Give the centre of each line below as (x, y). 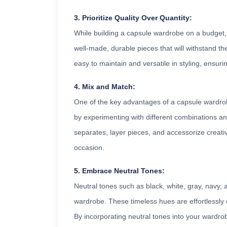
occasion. (89, 148)
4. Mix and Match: (105, 87)
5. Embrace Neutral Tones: (119, 171)
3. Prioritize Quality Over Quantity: (133, 18)
